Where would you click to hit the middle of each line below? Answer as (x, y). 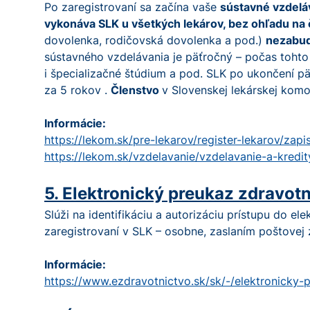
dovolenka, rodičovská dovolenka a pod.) (155, 40)
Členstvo (136, 90)
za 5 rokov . (77, 90)
